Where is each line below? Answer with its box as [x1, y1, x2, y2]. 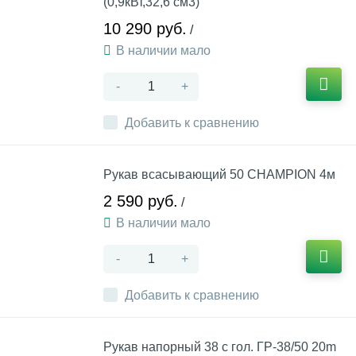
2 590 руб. [103, 192, 178, 210]
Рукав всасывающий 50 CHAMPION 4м [103, 168, 335, 181]
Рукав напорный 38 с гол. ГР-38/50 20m [103, 340, 336, 354]
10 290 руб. [103, 20, 187, 37]
